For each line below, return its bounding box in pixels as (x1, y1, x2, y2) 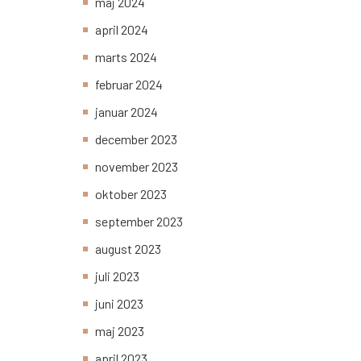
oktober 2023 (95, 186, 167, 202)
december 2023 (95, 131, 177, 147)
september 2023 (95, 214, 183, 230)
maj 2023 (95, 323, 144, 339)
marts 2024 (95, 49, 157, 65)
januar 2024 (95, 104, 158, 120)
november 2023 (95, 159, 178, 175)
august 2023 (95, 241, 161, 257)
